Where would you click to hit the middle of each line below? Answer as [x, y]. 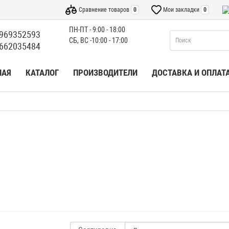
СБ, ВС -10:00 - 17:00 [98, 41]
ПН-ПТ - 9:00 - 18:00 [97, 30]
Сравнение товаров [104, 9]
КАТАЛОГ [42, 73]
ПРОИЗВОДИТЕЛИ [105, 73]
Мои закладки [181, 9]
